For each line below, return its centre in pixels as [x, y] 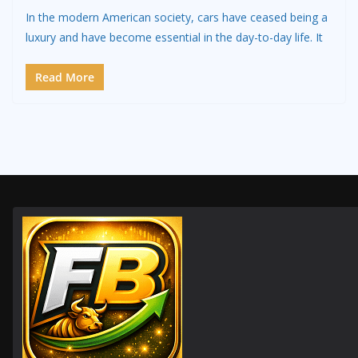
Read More [65, 78]
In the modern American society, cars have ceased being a [177, 18]
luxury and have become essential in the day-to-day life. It [174, 38]
